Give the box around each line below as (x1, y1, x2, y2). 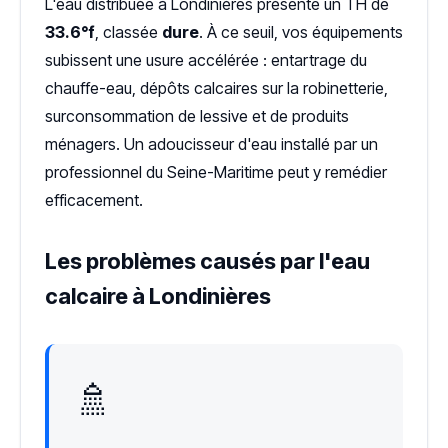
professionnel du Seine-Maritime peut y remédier (45, 162, 387, 183)
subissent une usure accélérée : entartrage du (45, 50, 367, 71)
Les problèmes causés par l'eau (45, 248, 370, 275)
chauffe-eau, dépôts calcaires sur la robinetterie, (45, 78, 388, 99)
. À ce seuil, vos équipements (199, 22, 403, 43)
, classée (95, 22, 162, 43)
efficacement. (45, 190, 143, 211)
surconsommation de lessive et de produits (45, 106, 349, 127)
